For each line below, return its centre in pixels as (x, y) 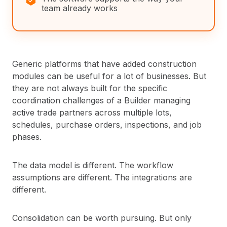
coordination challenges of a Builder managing (101, 101)
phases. (27, 137)
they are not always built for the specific (90, 88)
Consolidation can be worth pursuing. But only (102, 218)
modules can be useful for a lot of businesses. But (109, 76)
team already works (80, 8)
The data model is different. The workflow (93, 165)
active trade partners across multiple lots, (92, 113)
